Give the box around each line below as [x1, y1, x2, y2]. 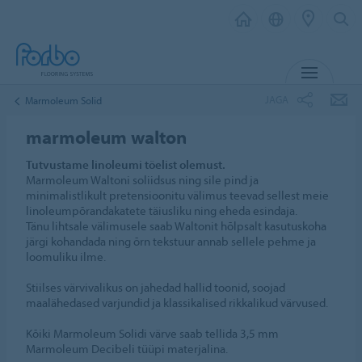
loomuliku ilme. [26, 249, 107, 264]
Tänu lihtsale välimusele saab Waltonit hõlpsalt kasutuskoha [26, 218, 327, 234]
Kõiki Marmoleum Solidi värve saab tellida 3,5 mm [26, 326, 280, 341]
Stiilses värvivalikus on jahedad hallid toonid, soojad [26, 280, 286, 295]
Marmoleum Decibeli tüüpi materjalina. [26, 341, 229, 356]
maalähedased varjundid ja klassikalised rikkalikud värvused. [26, 295, 329, 310]
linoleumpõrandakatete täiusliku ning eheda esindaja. [26, 203, 298, 218]
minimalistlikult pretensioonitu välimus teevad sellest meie [26, 187, 330, 203]
